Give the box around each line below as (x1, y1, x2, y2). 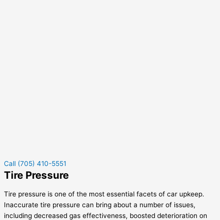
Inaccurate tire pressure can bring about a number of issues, (4, 201, 195, 209)
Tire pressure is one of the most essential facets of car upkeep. (4, 190, 204, 198)
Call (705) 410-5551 (4, 160, 66, 168)
